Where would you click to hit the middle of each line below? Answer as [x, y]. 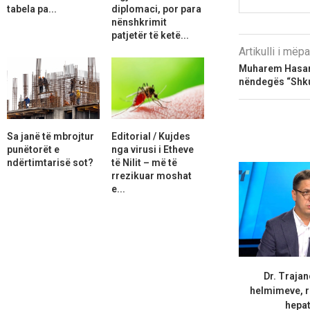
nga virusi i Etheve [152, 149]
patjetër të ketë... [150, 35]
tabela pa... [32, 9]
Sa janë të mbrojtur [51, 136]
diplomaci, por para [156, 9]
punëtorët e [33, 149]
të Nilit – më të [144, 162]
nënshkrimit [139, 22]
